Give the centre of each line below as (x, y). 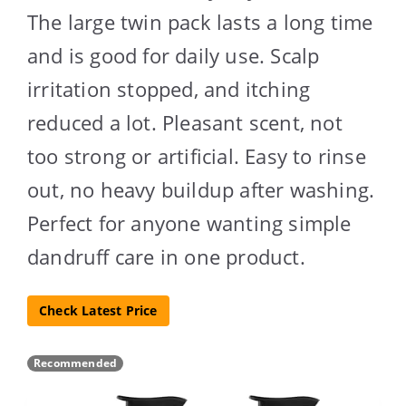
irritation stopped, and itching (169, 88)
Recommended (76, 363)
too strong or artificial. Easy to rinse (197, 155)
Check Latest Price (98, 311)
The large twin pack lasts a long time (200, 21)
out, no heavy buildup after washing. (201, 189)
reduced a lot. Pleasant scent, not (185, 122)
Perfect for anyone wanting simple (189, 222)
